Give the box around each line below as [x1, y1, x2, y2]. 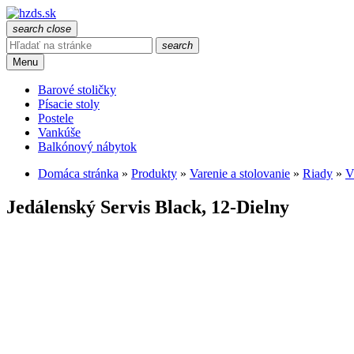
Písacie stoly [38, 97, 100, 111]
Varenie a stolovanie [190, 167, 290, 180]
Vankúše [38, 126, 81, 139]
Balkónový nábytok [38, 140, 137, 153]
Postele [38, 111, 73, 125]
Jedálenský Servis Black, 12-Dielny [6, 196, 289, 217]
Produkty [131, 167, 177, 180]
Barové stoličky [38, 83, 116, 96]
